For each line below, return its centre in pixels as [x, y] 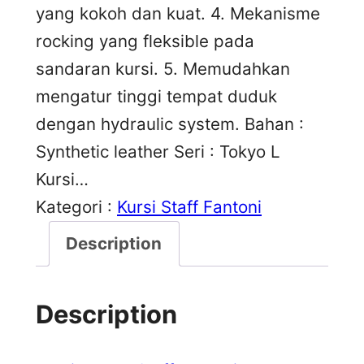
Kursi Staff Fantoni [189, 206]
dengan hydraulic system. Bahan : [170, 123]
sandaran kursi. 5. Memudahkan [163, 68]
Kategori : [76, 206]
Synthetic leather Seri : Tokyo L [158, 151]
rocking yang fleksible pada [145, 41]
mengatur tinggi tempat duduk [156, 96]
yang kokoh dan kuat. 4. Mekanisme [178, 13]
